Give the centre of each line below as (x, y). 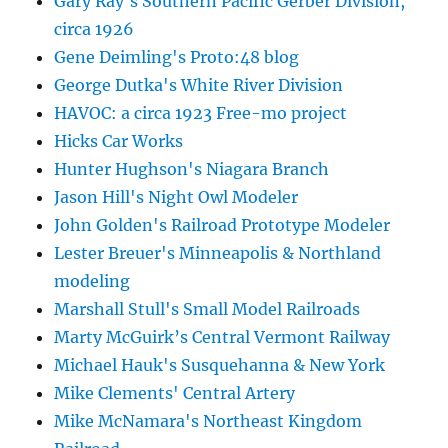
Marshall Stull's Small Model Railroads (207, 309)
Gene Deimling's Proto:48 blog (177, 57)
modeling (92, 281)
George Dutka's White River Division (199, 85)
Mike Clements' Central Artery (175, 393)
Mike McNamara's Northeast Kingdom (208, 421)
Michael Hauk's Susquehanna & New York (220, 365)
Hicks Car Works (119, 141)
